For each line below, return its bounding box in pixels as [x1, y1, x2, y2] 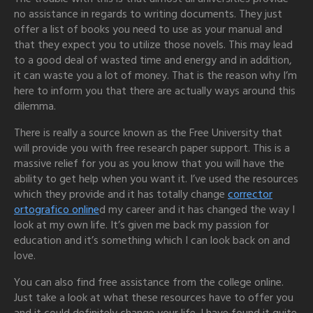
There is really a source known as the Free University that [14, 125, 282, 140]
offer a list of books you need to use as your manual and [14, 22, 282, 37]
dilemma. [14, 99, 56, 114]
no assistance [14, 6, 78, 22]
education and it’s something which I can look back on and [14, 233, 290, 248]
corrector [228, 187, 272, 202]
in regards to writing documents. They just [78, 6, 282, 22]
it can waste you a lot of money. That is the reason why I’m [14, 68, 297, 83]
